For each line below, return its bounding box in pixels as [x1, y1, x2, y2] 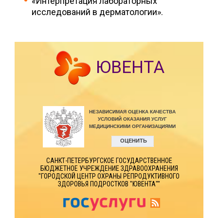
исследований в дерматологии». [32, 7, 163, 18]
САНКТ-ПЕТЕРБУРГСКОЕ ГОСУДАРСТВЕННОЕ [46, 157, 172, 165]
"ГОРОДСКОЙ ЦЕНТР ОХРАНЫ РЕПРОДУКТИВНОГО [38, 172, 180, 181]
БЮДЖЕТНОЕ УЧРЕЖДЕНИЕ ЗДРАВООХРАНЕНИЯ [40, 164, 178, 173]
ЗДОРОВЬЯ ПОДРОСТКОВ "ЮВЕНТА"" [58, 180, 160, 188]
